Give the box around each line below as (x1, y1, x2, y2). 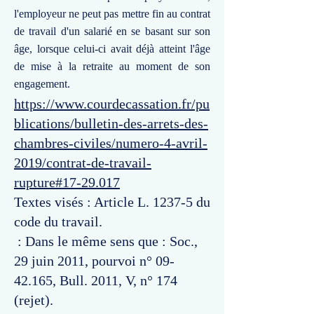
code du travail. (14, 214, 102, 229)
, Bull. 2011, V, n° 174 (53, 273, 177, 288)
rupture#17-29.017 (14, 175, 120, 190)
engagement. (14, 78, 70, 90)
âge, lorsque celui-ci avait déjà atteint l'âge (14, 43, 210, 55)
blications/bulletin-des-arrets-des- (14, 116, 208, 131)
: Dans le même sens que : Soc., (14, 233, 198, 249)
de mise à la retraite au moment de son (14, 60, 210, 72)
